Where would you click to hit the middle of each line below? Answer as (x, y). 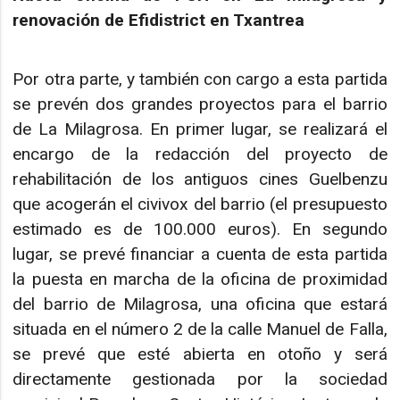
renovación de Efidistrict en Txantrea (159, 20)
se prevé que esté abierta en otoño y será (200, 354)
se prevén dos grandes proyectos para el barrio (200, 104)
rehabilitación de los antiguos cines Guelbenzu (200, 179)
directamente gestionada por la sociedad (200, 379)
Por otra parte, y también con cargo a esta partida (200, 79)
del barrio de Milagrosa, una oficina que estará (200, 304)
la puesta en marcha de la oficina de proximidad (200, 279)
